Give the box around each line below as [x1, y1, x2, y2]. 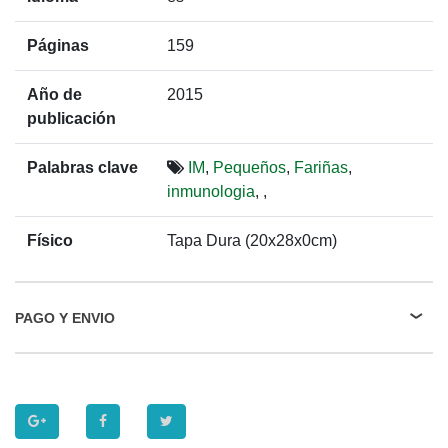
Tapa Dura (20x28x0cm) [167, 232, 337, 249]
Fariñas [294, 159, 348, 176]
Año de [27, 86, 82, 103]
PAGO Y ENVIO [15, 309, 115, 326]
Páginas [27, 37, 89, 54]
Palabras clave [27, 159, 138, 176]
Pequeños [213, 159, 286, 176]
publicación [27, 110, 116, 127]
